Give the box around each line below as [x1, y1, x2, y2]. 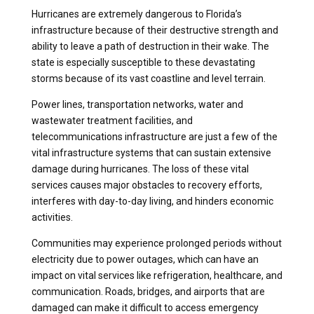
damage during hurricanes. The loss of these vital [31, 163, 249, 175]
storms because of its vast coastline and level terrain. [31, 72, 266, 84]
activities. [31, 211, 73, 223]
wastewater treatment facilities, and [31, 114, 193, 126]
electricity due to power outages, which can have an [31, 253, 259, 265]
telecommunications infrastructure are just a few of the [31, 130, 278, 142]
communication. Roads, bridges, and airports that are [31, 285, 265, 297]
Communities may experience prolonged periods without [31, 237, 282, 249]
